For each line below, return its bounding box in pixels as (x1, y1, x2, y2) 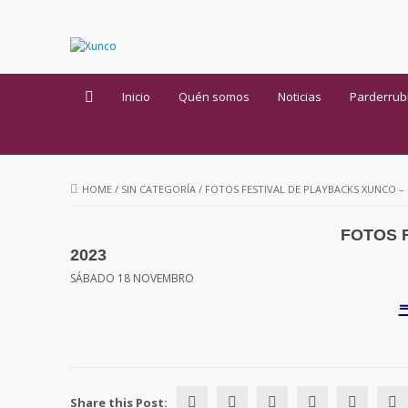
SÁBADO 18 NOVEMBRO (70, 270, 194, 286)
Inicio (122, 87, 150, 105)
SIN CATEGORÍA (121, 181, 196, 196)
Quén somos (178, 87, 250, 105)
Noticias (278, 87, 321, 105)
